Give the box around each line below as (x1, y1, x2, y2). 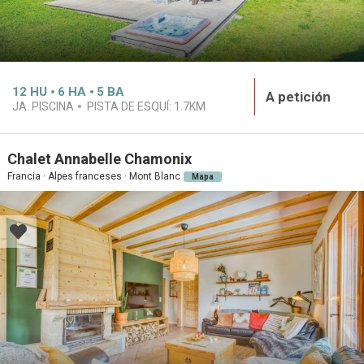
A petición (265, 88, 331, 105)
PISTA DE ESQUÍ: (87, 99, 174, 113)
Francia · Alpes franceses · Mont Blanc (7, 171, 180, 183)
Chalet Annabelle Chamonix (7, 150, 192, 168)
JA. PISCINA (12, 99, 74, 113)
